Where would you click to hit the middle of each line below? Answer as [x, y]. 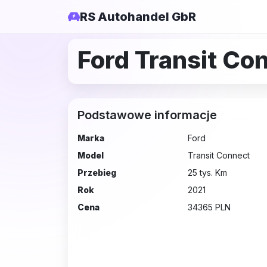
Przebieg [97, 173]
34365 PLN [209, 207]
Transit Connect [218, 155]
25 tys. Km [207, 173]
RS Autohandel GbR [138, 17]
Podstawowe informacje [147, 115]
